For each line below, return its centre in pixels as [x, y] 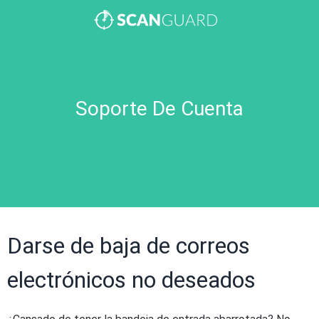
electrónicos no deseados [131, 280]
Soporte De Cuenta [159, 109]
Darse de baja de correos [129, 246]
